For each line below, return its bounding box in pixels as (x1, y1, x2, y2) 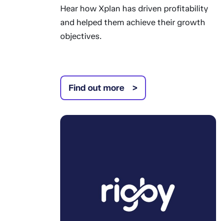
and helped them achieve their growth (60, 17, 205, 27)
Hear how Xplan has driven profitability (60, 3, 208, 13)
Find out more (68, 82, 124, 93)
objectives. (60, 31, 102, 41)
